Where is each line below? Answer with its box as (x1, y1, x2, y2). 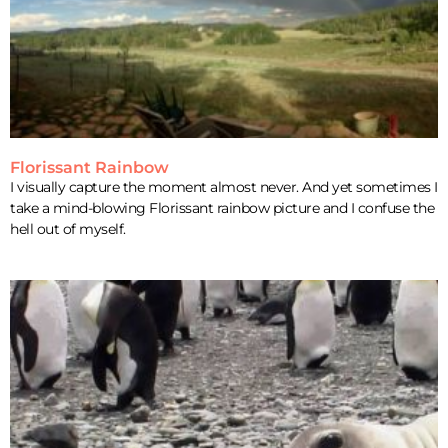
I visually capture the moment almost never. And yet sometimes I (10, 178, 438, 197)
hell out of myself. (10, 220, 126, 239)
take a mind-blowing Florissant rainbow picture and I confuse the (10, 199, 434, 218)
